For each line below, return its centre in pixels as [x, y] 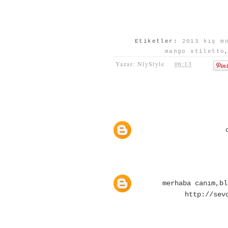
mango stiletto [195, 51]
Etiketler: [159, 41]
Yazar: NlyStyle [140, 63]
